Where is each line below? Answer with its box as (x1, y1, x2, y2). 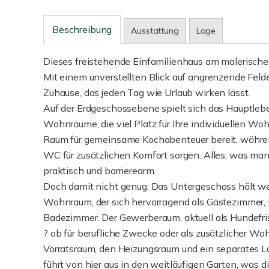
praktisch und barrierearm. (43, 165, 156, 177)
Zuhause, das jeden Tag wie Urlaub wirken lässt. (43, 86, 250, 98)
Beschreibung (52, 23, 112, 35)
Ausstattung (131, 25, 179, 36)
